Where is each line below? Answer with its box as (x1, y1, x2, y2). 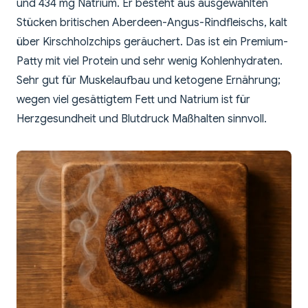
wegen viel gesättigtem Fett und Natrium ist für (16, 93, 250, 107)
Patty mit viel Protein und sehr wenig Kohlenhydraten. (16, 54, 283, 69)
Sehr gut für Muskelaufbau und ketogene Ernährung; (16, 74, 280, 88)
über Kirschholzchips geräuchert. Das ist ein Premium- (16, 35, 288, 49)
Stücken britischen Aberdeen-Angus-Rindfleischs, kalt (16, 16, 287, 30)
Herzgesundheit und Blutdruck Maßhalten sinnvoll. (16, 112, 267, 126)
